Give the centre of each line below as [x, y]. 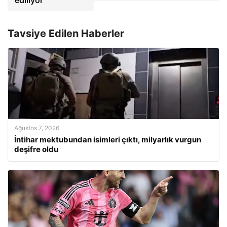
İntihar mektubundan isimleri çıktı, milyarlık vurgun [108, 140]
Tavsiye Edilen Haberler [66, 33]
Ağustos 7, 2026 [37, 128]
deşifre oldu [36, 149]
